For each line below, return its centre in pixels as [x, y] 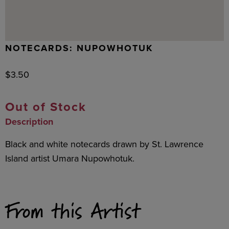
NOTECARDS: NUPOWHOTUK [79, 48]
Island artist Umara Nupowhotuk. [70, 158]
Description [29, 122]
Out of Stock [46, 107]
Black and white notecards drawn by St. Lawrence [104, 144]
